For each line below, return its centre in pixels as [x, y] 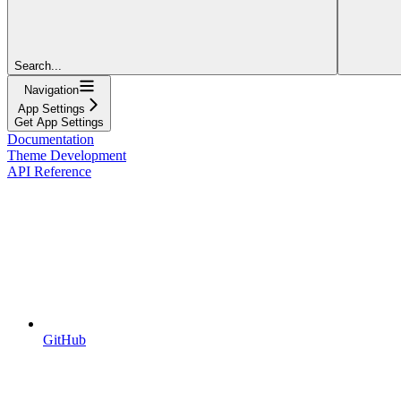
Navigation [51, 90]
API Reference [49, 171]
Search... [38, 65]
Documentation [51, 139]
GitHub [64, 339]
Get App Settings [59, 122]
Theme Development [67, 155]
